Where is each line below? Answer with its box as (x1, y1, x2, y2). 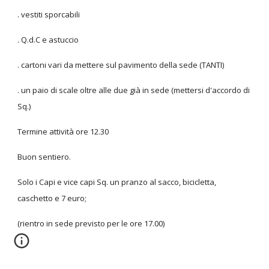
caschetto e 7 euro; (17, 193, 87, 204)
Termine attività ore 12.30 (17, 126, 109, 137)
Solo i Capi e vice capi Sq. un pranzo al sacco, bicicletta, (17, 177, 217, 187)
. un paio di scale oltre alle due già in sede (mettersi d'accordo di (17, 85, 250, 95)
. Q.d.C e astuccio (17, 34, 79, 45)
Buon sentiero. (17, 151, 71, 162)
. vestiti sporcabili (17, 9, 80, 20)
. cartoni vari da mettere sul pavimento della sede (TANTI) (17, 59, 225, 70)
